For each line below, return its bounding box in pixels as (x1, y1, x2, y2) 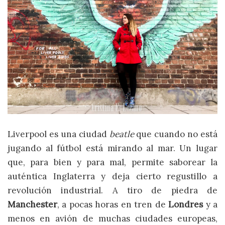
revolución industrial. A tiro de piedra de (8, 184, 217, 196)
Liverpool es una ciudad (8, 128, 109, 140)
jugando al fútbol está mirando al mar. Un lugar (8, 142, 217, 154)
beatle (109, 128, 134, 140)
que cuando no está (134, 128, 217, 140)
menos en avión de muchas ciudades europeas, (8, 212, 217, 224)
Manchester (8, 198, 57, 210)
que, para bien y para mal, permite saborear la (8, 156, 217, 168)
